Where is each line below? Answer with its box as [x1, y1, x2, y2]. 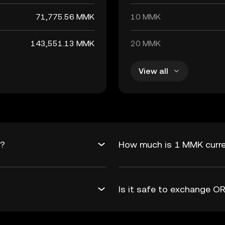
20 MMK [131, 39, 161, 48]
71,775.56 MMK [36, 12, 94, 22]
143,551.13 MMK [31, 39, 94, 48]
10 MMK [131, 12, 161, 22]
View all [139, 66, 168, 76]
